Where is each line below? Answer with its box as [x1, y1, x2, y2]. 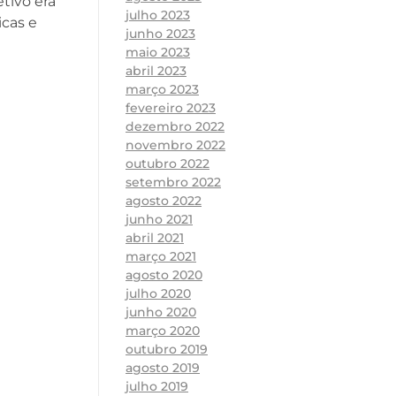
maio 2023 [126, 44, 190, 61]
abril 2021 [126, 230, 184, 247]
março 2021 [126, 248, 196, 265]
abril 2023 [126, 63, 187, 80]
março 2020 [126, 323, 200, 339]
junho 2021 [126, 211, 193, 228]
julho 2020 [126, 286, 191, 302]
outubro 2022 [126, 156, 209, 172]
